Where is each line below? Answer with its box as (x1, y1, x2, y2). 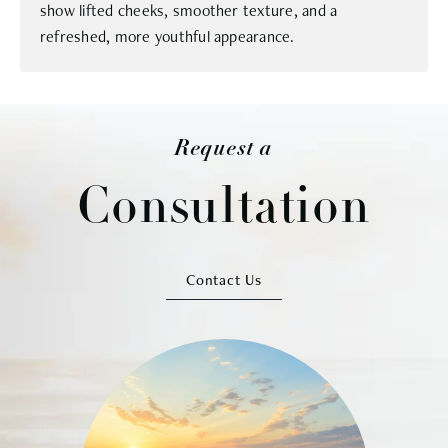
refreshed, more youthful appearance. (40, 25, 295, 47)
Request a (174, 133, 274, 162)
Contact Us (186, 270, 262, 290)
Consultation (77, 184, 371, 236)
